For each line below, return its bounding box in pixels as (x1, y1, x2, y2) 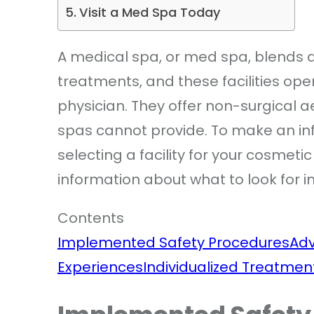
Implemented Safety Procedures (57, 233, 289, 253)
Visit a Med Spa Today (78, 4, 221, 22)
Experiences (57, 257, 143, 278)
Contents (57, 208, 124, 228)
